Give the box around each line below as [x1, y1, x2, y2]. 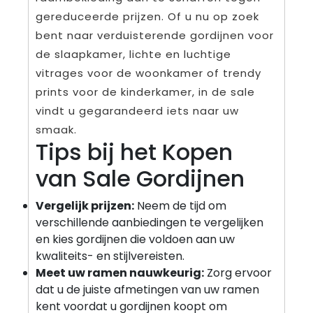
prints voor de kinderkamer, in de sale [36, 84, 255, 99]
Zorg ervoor [204, 264, 272, 281]
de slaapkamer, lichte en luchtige [36, 46, 231, 61]
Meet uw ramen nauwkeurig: [36, 264, 204, 281]
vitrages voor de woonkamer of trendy [36, 65, 261, 80]
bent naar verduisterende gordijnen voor [36, 27, 274, 43]
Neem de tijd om [134, 197, 226, 214]
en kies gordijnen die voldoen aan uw [36, 231, 235, 247]
